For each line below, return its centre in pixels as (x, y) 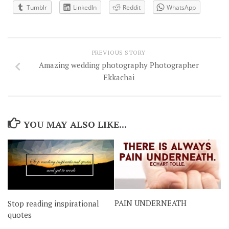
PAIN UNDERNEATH (151, 203)
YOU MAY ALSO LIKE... (75, 124)
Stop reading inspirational (53, 203)
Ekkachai (119, 77)
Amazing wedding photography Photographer (119, 65)
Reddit (132, 7)
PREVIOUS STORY (119, 52)
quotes (20, 214)
